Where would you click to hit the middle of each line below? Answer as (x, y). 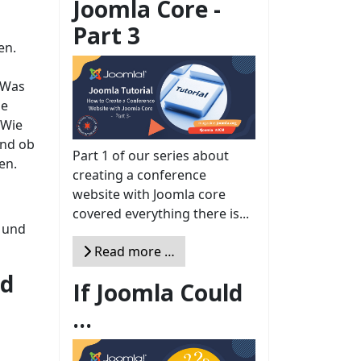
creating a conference (139, 175)
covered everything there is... (161, 214)
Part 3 (106, 35)
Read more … (133, 252)
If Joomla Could (158, 293)
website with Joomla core (149, 195)
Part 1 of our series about (151, 156)
